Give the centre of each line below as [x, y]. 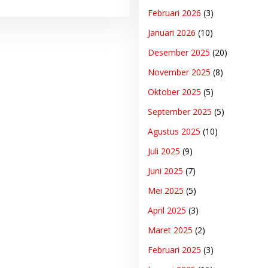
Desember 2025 [179, 53]
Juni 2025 [165, 171]
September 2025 [179, 112]
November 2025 [179, 72]
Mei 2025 [165, 191]
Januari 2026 [171, 33]
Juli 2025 [164, 151]
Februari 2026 [174, 13]
